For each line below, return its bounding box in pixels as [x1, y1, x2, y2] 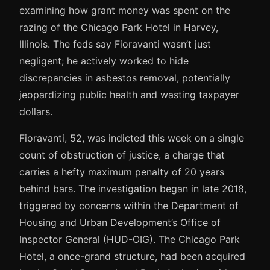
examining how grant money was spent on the [19, 4, 230, 16]
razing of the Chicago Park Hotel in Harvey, [19, 20, 218, 33]
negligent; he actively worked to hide [19, 54, 189, 67]
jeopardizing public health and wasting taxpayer [19, 88, 239, 101]
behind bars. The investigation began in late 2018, [19, 182, 246, 195]
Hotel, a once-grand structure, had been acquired [19, 250, 245, 262]
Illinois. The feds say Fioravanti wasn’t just [19, 37, 211, 50]
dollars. [19, 105, 52, 118]
